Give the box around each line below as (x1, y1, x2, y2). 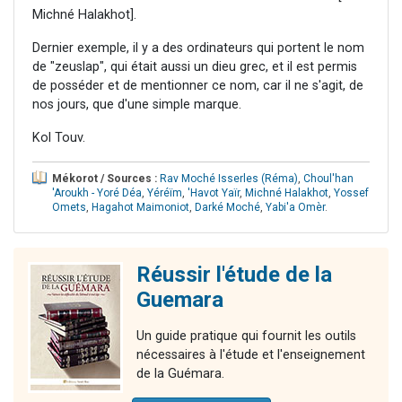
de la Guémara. (136, 366, 228, 382)
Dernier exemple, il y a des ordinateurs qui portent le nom (32, 40, 364, 57)
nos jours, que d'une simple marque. (32, 97, 241, 113)
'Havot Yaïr (188, 187, 240, 200)
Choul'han (303, 172, 354, 186)
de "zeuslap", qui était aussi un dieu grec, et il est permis (32, 59, 357, 75)
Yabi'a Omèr (266, 201, 325, 214)
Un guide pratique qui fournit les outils (136, 328, 356, 345)
